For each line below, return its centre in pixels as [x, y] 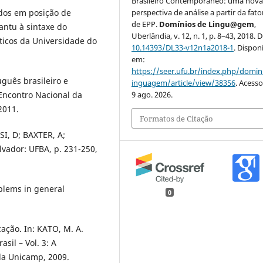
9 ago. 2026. [152, 95]
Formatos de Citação [177, 118]
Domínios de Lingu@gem [207, 24]
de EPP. [146, 24]
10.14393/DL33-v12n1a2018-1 [183, 48]
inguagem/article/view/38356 [184, 83]
